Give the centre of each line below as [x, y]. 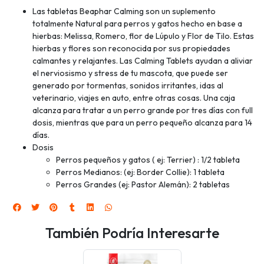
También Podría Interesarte [132, 232]
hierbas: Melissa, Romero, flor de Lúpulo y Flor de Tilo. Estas [143, 36]
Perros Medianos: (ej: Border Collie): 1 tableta [140, 172]
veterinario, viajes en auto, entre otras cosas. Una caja [134, 98]
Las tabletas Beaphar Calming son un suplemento [124, 11]
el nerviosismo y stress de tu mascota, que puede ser [130, 73]
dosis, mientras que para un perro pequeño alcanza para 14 [142, 122]
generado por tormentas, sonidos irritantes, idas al [128, 85]
